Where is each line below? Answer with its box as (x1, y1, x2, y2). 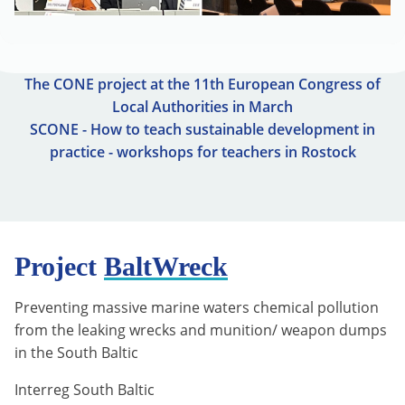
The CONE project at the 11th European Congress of (24, 74, 381, 95)
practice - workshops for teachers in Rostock (49, 142, 356, 163)
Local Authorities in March (112, 97, 293, 118)
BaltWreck (104, 251, 228, 282)
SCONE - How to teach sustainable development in (30, 119, 375, 140)
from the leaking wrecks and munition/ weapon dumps (14, 320, 387, 341)
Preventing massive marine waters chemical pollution (14, 297, 379, 318)
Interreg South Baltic (14, 380, 155, 400)
